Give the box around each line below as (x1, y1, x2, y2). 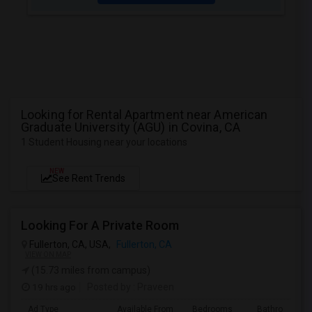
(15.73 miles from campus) (29, 265, 150, 276)
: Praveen (131, 281, 174, 292)
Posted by (87, 281, 131, 292)
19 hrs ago (30, 281, 76, 292)
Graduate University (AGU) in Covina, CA (21, 120, 240, 134)
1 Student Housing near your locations (21, 136, 187, 148)
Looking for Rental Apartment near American (21, 107, 268, 122)
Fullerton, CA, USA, (27, 239, 113, 250)
